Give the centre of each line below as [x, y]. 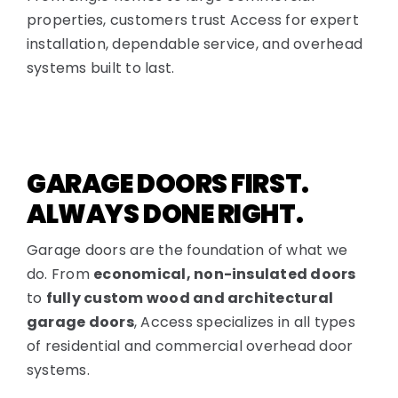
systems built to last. [100, 68]
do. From [60, 275]
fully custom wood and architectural [190, 298]
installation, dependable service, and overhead [195, 44]
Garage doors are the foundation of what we [187, 251]
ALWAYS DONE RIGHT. [165, 215]
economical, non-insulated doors [225, 275]
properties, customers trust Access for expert [192, 20]
